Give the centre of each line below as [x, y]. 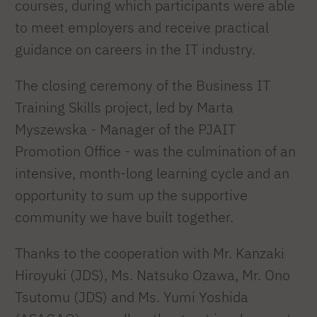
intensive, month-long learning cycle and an [152, 173]
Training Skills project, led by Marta [124, 108]
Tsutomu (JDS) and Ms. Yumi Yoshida [132, 296]
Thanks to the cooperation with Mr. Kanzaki [150, 253]
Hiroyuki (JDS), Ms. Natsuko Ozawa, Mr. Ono [152, 275]
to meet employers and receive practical [142, 28]
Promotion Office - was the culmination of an [155, 151]
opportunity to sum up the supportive [131, 195]
